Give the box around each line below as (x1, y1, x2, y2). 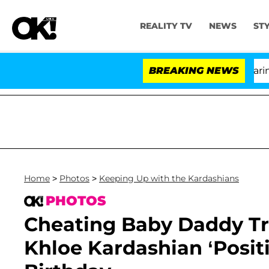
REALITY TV (139, 20, 192, 32)
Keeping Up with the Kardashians (99, 173, 239, 184)
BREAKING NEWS (149, 65, 239, 76)
